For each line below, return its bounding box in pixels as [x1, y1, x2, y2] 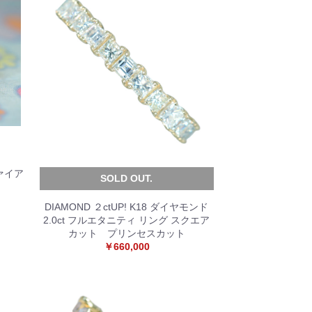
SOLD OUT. [100, 173, 153, 184]
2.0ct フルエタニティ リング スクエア [43, 214, 210, 226]
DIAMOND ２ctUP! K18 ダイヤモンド [45, 201, 209, 212]
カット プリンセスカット [68, 228, 185, 239]
